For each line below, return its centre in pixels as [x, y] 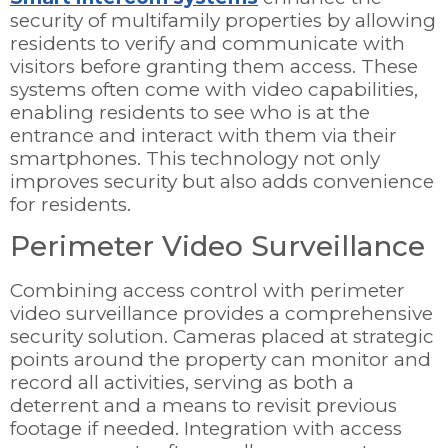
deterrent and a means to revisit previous [203, 406]
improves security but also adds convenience [222, 181]
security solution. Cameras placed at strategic [222, 337]
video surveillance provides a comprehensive [221, 314]
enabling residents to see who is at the [190, 112]
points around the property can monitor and [220, 360]
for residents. [70, 204]
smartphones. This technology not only [195, 158]
